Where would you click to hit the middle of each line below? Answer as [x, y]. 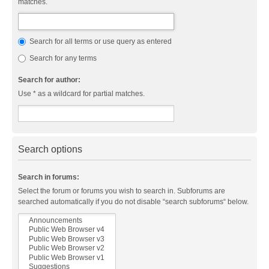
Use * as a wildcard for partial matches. [81, 94]
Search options [50, 149]
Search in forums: [49, 177]
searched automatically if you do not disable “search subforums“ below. [133, 202]
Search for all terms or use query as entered [100, 41]
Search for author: [49, 80]
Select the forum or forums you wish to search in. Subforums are [122, 191]
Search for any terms [62, 58]
